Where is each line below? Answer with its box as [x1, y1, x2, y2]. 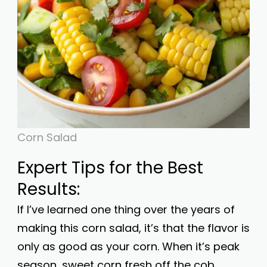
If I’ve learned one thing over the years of [17, 202, 235, 217]
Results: [17, 178, 80, 201]
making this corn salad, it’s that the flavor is [17, 221, 250, 235]
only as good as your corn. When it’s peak [17, 239, 240, 254]
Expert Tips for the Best [17, 156, 203, 179]
